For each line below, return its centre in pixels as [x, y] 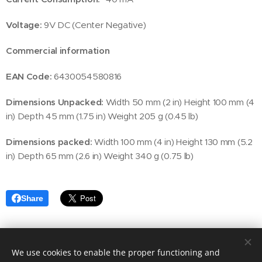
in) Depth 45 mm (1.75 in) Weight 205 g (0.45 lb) [103, 116]
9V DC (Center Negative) [95, 25]
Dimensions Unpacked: [55, 102]
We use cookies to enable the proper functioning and [116, 252]
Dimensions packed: [49, 142]
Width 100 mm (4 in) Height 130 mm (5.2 [172, 142]
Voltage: [24, 25]
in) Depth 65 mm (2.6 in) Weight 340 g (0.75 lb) [100, 156]
